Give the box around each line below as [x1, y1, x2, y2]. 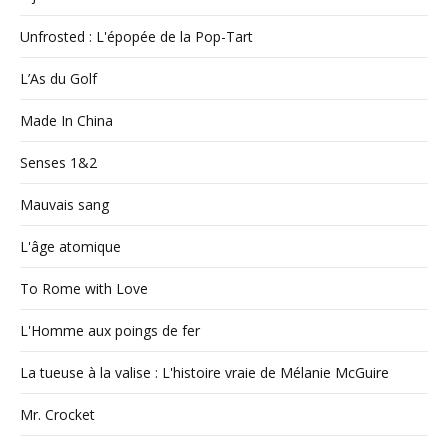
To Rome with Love [20, 278, 148, 298]
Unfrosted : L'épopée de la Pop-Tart [20, 26, 253, 46]
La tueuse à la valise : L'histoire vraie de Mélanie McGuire [20, 362, 389, 382]
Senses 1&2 [20, 152, 97, 172]
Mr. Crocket [20, 404, 95, 424]
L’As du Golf [20, 68, 97, 88]
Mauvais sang [20, 194, 109, 214]
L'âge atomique [20, 236, 121, 256]
